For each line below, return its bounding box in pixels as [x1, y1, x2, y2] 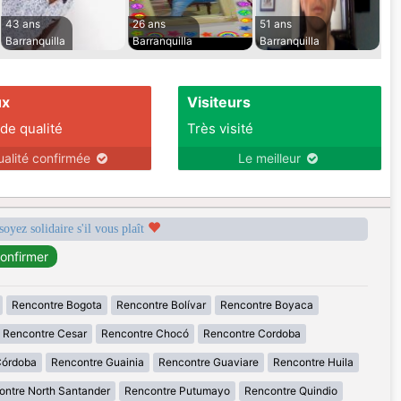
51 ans [260, 17, 292, 31]
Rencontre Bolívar [115, 298, 206, 312]
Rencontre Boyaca [219, 298, 313, 312]
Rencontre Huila [273, 355, 354, 370]
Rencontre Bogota [11, 298, 102, 312]
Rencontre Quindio [243, 384, 337, 398]
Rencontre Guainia [51, 355, 144, 370]
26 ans [132, 17, 166, 31]
